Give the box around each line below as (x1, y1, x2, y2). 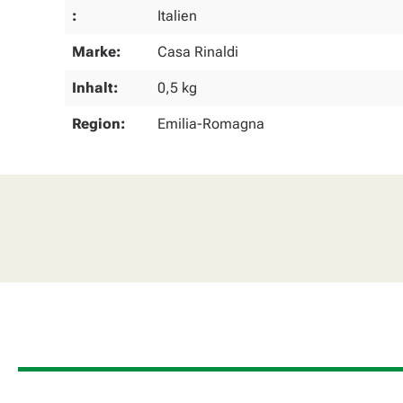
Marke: (72, 42, 121, 60)
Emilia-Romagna (157, 114, 264, 132)
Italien (157, 6, 197, 24)
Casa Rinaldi (157, 42, 238, 60)
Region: (72, 114, 125, 132)
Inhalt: (72, 78, 118, 96)
